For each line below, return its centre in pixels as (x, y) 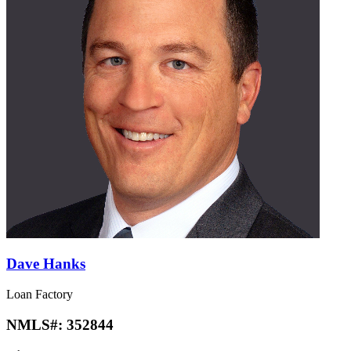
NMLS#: (36, 324)
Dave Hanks (46, 264)
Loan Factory (40, 294)
